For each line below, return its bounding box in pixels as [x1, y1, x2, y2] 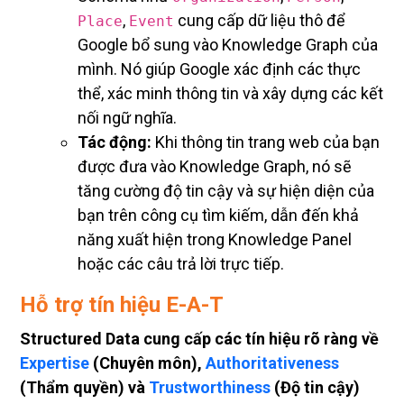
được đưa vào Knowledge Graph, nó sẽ [78, 157, 352, 177]
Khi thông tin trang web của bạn [151, 133, 380, 152]
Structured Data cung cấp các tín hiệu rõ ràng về [20, 329, 379, 349]
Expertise [20, 353, 89, 373]
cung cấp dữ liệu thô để [174, 11, 345, 31]
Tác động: [78, 133, 151, 152]
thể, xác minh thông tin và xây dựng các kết [78, 84, 383, 104]
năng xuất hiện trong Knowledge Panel [78, 230, 352, 250]
